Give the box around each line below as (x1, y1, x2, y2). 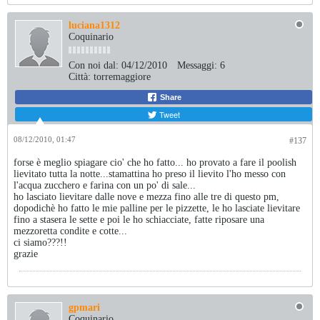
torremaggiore (94, 71, 151, 82)
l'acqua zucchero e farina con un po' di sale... (14, 180, 196, 191)
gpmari (69, 302, 100, 313)
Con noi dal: (69, 60, 119, 71)
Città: (69, 71, 91, 82)
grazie (14, 249, 38, 259)
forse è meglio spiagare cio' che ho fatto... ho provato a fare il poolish (14, 157, 296, 168)
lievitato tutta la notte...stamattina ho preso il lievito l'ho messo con (14, 169, 286, 179)
